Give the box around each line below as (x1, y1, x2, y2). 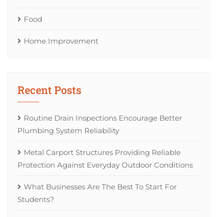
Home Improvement (24, 36, 98, 46)
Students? (17, 194, 54, 204)
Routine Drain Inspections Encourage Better (24, 113, 182, 123)
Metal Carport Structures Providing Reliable (24, 147, 181, 157)
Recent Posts (17, 82, 81, 97)
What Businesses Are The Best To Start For (24, 182, 177, 191)
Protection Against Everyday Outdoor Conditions (17, 160, 193, 170)
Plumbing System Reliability (17, 125, 119, 135)
